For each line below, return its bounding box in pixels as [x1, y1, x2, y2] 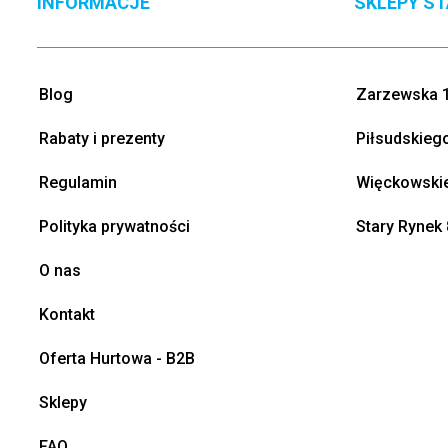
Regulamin [38, 172, 117, 192]
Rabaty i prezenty [38, 128, 165, 148]
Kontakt [38, 304, 95, 324]
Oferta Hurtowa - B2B [38, 348, 195, 368]
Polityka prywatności [38, 216, 190, 236]
